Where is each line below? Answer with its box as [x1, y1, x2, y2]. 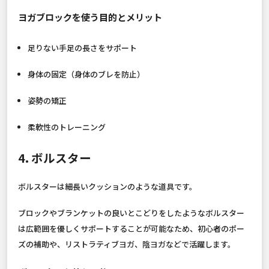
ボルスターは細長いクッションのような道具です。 [18, 181, 197, 193]
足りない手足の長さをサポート [27, 41, 137, 53]
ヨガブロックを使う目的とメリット [18, 10, 162, 23]
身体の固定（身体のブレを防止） [27, 68, 145, 80]
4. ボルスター [18, 148, 91, 166]
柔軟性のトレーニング [27, 121, 106, 133]
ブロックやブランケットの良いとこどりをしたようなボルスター [18, 207, 244, 219]
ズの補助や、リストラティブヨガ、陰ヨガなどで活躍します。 [18, 238, 235, 250]
